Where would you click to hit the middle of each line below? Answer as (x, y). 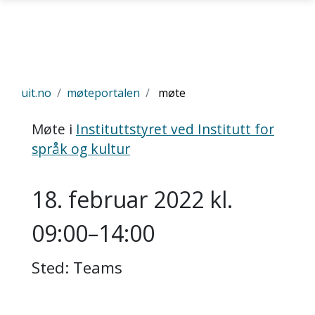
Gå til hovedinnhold (57, 92)
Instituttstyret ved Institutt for (175, 129)
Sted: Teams (77, 268)
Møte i (54, 129)
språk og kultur (81, 149)
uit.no (36, 93)
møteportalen (103, 93)
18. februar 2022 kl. (132, 199)
